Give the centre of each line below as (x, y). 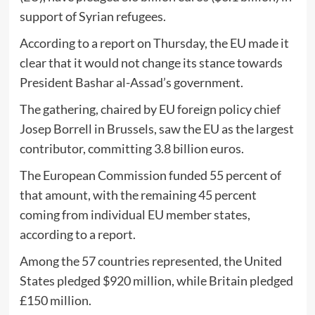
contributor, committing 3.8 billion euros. (131, 149)
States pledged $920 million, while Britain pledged (156, 281)
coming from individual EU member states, (135, 215)
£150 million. (55, 301)
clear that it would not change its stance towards (151, 63)
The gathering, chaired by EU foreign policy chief (150, 109)
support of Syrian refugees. (92, 17)
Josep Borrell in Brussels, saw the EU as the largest (156, 129)
